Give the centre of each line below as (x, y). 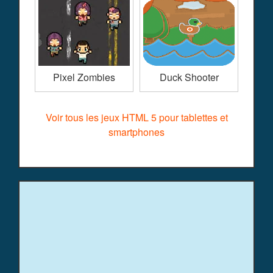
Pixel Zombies (84, 77)
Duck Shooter (189, 77)
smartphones (136, 132)
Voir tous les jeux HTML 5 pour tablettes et (136, 118)
